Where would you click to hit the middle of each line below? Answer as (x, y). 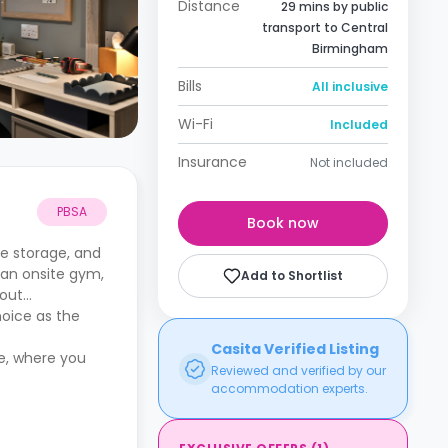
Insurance (212, 162)
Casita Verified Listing (295, 349)
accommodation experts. (289, 388)
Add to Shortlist (292, 275)
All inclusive (350, 86)
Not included (349, 162)
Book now (283, 223)
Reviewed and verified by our (298, 370)
